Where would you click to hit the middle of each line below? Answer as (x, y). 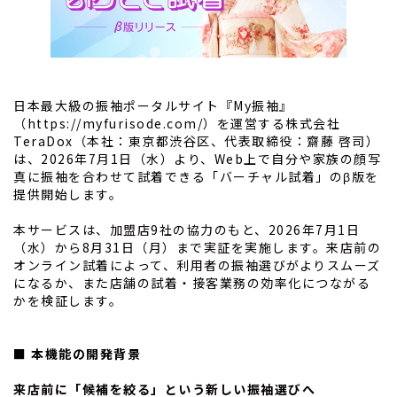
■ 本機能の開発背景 (77, 354)
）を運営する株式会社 (272, 124)
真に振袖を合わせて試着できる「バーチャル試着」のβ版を (196, 177)
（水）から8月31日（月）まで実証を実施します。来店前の (197, 248)
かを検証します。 (68, 301)
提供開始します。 (68, 195)
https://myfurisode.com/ (115, 124)
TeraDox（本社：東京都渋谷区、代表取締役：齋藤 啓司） (196, 141)
